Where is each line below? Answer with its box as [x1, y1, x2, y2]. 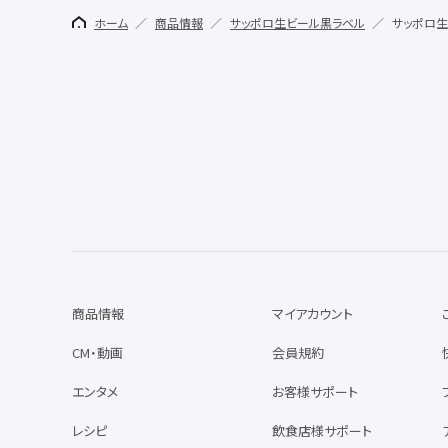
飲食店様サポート [272, 421, 372, 441]
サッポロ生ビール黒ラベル [230, 13, 365, 32]
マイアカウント [272, 304, 353, 324]
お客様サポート [272, 382, 358, 402]
